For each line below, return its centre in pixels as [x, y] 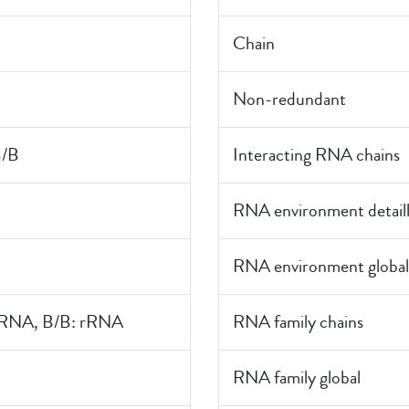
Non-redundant [289, 99]
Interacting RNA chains [316, 155]
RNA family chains [298, 322]
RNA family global [297, 378]
